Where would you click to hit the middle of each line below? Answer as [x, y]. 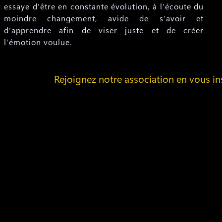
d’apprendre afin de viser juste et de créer [104, 30]
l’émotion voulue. [38, 42]
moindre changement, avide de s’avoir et [104, 18]
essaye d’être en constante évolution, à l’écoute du [104, 6]
